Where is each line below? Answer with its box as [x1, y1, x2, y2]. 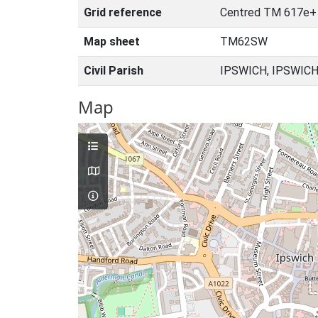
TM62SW [220, 35, 268, 48]
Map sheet [84, 35, 140, 48]
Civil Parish [84, 64, 143, 77]
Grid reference [84, 6, 162, 19]
